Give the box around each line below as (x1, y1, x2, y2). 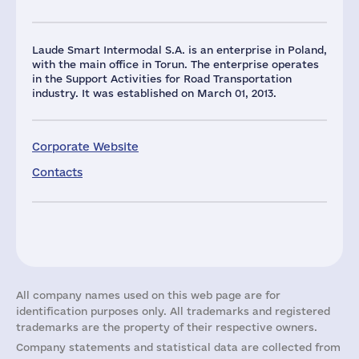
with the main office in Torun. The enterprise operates (32, 58, 319, 70)
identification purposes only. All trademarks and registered (16, 305, 330, 317)
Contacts (32, 166, 83, 179)
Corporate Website (32, 140, 139, 153)
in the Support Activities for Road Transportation (32, 73, 292, 84)
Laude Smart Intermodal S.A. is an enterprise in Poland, (32, 44, 327, 55)
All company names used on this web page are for (16, 289, 280, 301)
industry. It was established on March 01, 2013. (32, 87, 276, 99)
